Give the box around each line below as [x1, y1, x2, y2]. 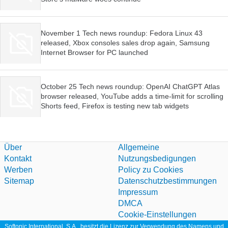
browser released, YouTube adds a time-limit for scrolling [41, 92, 223, 100]
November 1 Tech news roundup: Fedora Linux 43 [41, 28, 203, 37]
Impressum [118, 188, 158, 196]
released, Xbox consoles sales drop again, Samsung [41, 38, 210, 47]
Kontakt [4, 154, 32, 163]
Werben [4, 165, 33, 174]
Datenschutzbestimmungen [118, 177, 217, 185]
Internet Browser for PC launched [41, 48, 148, 56]
